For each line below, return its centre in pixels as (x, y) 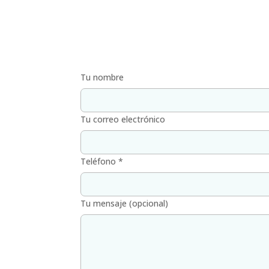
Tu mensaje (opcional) (125, 204)
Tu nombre (102, 77)
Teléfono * (102, 162)
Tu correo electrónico (123, 119)
